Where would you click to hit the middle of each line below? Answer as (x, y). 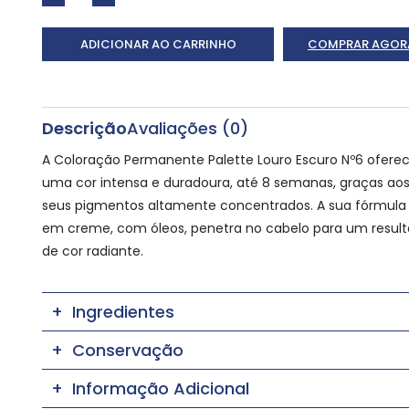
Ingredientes (123, 312)
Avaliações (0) (187, 129)
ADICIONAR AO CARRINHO (158, 45)
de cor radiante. (92, 252)
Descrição (84, 129)
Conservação (127, 351)
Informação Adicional (160, 389)
